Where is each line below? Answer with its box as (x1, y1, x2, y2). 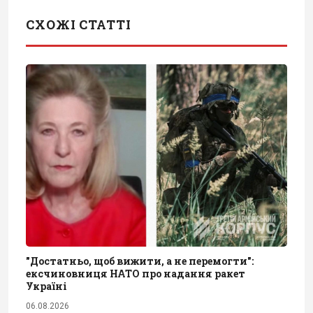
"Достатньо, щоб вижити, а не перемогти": (26, 254, 254, 268)
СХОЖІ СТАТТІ (26, 15, 131, 33)
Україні (26, 279, 67, 293)
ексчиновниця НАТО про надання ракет (26, 267, 245, 281)
